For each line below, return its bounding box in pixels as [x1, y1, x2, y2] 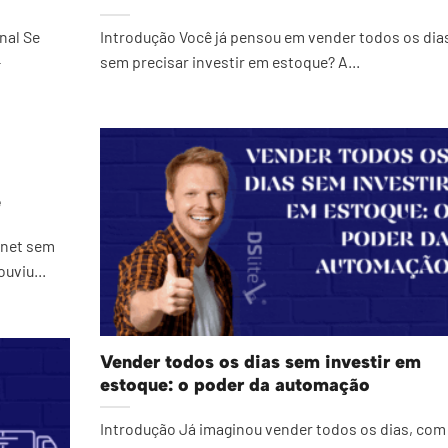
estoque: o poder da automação [100, 373, 370, 396]
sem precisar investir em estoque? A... [100, 52, 360, 72]
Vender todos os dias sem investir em [100, 350, 421, 373]
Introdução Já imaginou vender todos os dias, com [100, 419, 446, 439]
